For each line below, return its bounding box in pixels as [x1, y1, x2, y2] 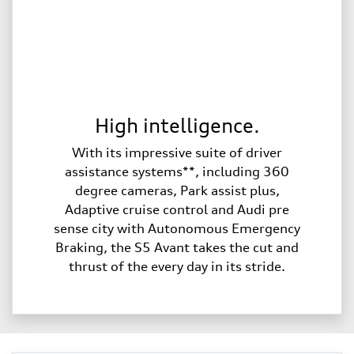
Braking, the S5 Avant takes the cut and [55, 239, 299, 255]
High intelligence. [94, 113, 260, 137]
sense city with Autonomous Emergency [54, 220, 300, 236]
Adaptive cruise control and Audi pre [65, 201, 289, 217]
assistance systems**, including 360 [65, 163, 289, 179]
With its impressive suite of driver [72, 144, 282, 160]
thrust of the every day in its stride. [69, 258, 285, 274]
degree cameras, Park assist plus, [74, 182, 280, 198]
